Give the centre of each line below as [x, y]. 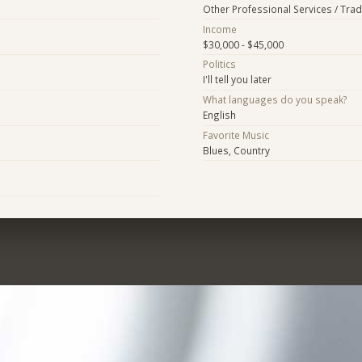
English [219, 115]
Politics [219, 64]
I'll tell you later [237, 80]
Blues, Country [236, 150]
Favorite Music [236, 135]
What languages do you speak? [275, 100]
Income [219, 29]
